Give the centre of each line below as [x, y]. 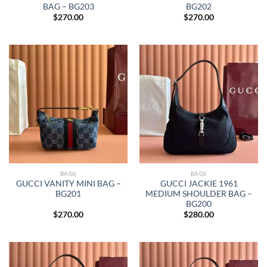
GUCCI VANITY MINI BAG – [68, 183]
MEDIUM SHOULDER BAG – [199, 193]
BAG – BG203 [68, 6]
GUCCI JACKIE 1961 [199, 183]
